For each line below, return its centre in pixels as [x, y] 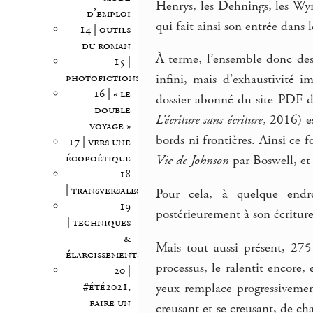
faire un [110, 303]
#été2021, [107, 286]
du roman [106, 45]
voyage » [110, 126]
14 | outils [105, 29]
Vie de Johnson [193, 161]
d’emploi [108, 13]
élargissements [103, 254]
